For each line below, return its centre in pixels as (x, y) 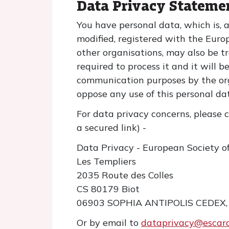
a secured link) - (111, 128)
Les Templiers (106, 161)
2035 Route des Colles (125, 175)
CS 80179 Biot (108, 189)
